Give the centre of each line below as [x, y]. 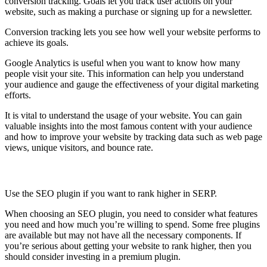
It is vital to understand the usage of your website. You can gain [123, 115]
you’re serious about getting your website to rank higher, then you [128, 246]
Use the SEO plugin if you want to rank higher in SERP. [111, 194]
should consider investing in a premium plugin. [93, 257]
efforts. [18, 95]
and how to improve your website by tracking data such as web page [133, 136]
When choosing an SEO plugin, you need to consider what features [131, 214]
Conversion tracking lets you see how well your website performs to [133, 32]
